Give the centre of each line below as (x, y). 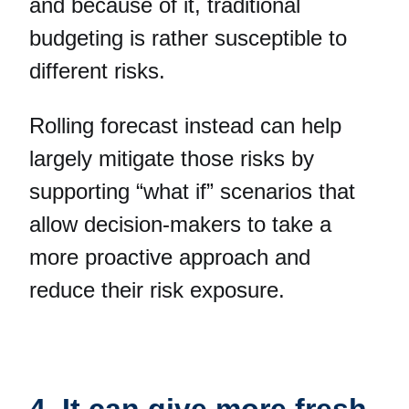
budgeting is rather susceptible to (188, 37)
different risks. (97, 70)
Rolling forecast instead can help (185, 125)
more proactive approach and (170, 257)
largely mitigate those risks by (172, 158)
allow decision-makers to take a (180, 224)
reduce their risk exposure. (157, 289)
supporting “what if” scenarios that (192, 191)
